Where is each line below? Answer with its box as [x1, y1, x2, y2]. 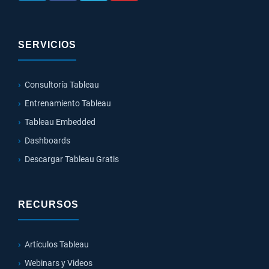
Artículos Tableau [25, 239, 89, 249]
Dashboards [25, 135, 70, 145]
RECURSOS [18, 199, 79, 210]
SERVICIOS [18, 39, 76, 50]
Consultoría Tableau [25, 79, 99, 89]
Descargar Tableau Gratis [25, 154, 119, 164]
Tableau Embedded [25, 116, 95, 127]
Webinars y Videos [25, 258, 92, 268]
